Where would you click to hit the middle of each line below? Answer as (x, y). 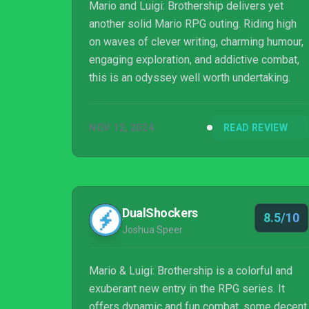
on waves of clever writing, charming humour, (196, 42)
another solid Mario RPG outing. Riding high (193, 24)
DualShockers (160, 213)
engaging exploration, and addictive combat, (194, 60)
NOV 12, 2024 (122, 128)
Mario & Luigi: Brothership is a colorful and (191, 271)
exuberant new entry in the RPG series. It (187, 289)
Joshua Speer (152, 230)
